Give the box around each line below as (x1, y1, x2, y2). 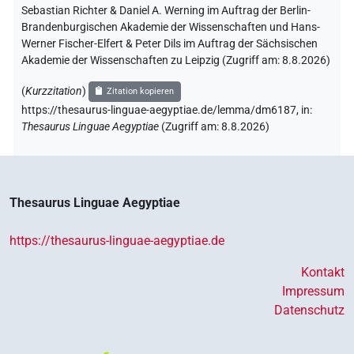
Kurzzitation (25, 84, 82, 98)
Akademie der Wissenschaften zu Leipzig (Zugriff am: (21, 53, 282, 67)
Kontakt (301, 264, 345, 280)
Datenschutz (274, 302, 345, 318)
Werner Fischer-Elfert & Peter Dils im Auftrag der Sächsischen (21, 36, 318, 51)
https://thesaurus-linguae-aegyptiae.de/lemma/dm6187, (21, 103, 301, 117)
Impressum (282, 283, 345, 299)
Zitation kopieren (107, 85, 175, 96)
